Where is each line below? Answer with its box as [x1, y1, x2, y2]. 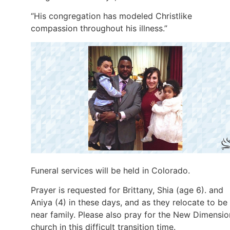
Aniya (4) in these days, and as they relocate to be [31, 197, 227, 207]
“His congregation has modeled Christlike [31, 11, 192, 22]
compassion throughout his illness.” [31, 23, 167, 34]
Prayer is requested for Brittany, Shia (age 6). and [31, 184, 223, 195]
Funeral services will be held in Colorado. [31, 165, 190, 176]
